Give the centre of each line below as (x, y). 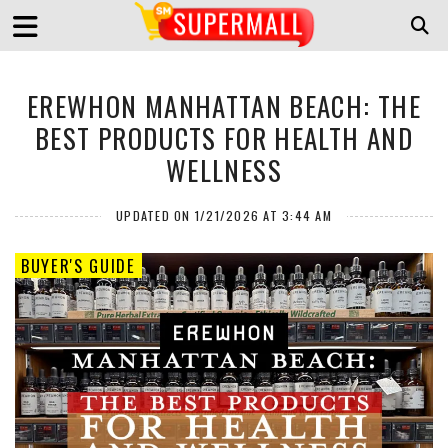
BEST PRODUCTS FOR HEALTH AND (224, 138)
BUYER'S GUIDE (78, 265)
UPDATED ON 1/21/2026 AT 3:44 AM (224, 215)
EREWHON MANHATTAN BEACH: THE (224, 106)
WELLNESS (224, 170)
